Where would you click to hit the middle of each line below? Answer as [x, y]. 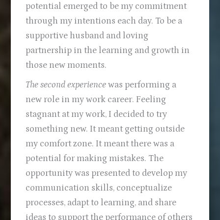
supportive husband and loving [87, 36]
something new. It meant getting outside [105, 129]
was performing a [141, 85]
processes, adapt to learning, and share [101, 203]
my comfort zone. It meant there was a [100, 144]
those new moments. [66, 65]
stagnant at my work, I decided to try [96, 114]
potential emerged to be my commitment [106, 6]
